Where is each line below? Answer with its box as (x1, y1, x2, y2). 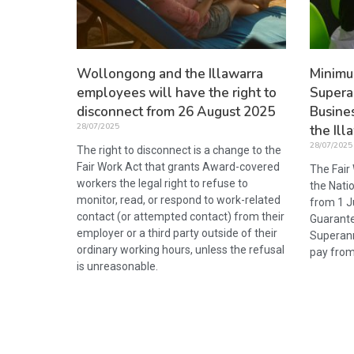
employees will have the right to (77, 83, 277, 102)
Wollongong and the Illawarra (77, 64, 263, 83)
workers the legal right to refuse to (77, 176, 248, 190)
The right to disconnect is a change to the (77, 143, 281, 156)
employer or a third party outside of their (77, 226, 277, 239)
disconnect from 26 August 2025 (77, 102, 275, 121)
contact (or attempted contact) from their (77, 209, 284, 223)
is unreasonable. (77, 259, 158, 273)
